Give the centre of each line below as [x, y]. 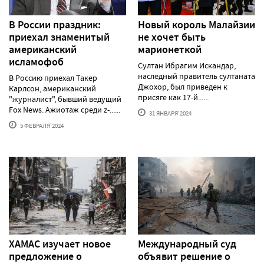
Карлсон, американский [52, 88]
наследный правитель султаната [197, 76]
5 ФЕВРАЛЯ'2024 [41, 125]
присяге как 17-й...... [173, 97]
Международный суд [187, 244]
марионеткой [170, 49]
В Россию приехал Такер [53, 77]
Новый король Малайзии [197, 24]
